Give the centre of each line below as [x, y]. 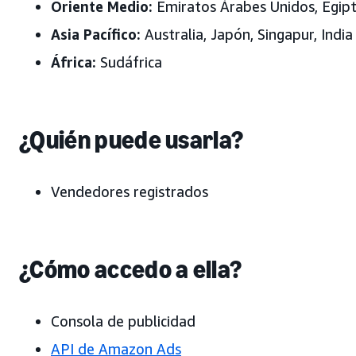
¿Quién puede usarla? [132, 140]
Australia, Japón [195, 34]
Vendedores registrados [130, 192]
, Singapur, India [302, 34]
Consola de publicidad [123, 321]
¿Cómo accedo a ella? [131, 269]
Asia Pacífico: [96, 34]
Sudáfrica [129, 62]
